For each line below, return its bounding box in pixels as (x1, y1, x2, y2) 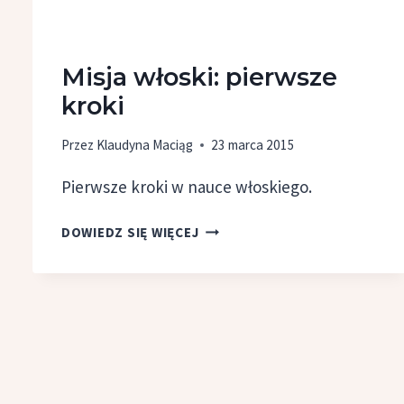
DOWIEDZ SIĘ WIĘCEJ (60, 224, 199, 242)
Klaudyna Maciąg (96, 136, 193, 154)
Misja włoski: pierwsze (60, 61, 337, 92)
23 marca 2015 (210, 136, 295, 154)
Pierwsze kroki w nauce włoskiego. (60, 176, 312, 198)
